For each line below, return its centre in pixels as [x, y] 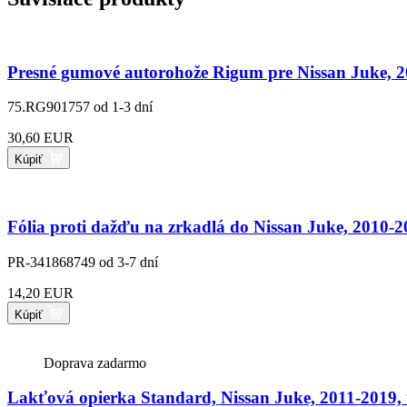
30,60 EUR [40, 138]
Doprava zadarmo [95, 362]
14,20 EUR [40, 293]
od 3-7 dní [129, 262]
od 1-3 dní [123, 107]
